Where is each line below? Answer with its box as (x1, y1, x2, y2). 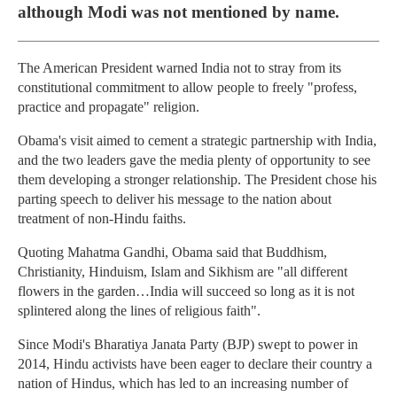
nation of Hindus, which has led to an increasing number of (18, 376, 348, 392)
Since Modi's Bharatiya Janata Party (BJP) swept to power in (18, 337, 358, 353)
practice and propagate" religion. (18, 99, 199, 115)
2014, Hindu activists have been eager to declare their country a (18, 356, 372, 372)
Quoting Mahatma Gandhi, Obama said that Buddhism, (18, 245, 327, 261)
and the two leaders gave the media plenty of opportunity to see (18, 152, 370, 168)
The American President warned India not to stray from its (18, 60, 341, 76)
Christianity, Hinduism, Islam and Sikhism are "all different (18, 264, 347, 280)
